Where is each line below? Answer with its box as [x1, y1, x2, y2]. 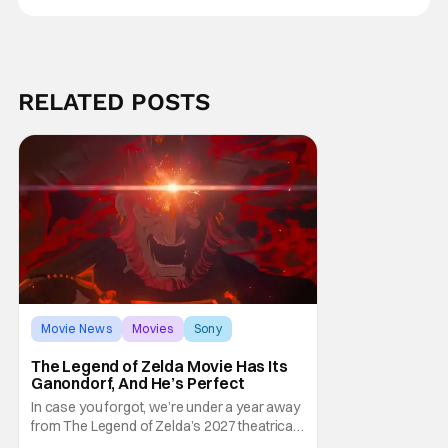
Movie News [40, 320, 112, 336]
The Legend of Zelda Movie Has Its [30, 355, 288, 376]
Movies [131, 320, 174, 336]
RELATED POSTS [17, 87, 210, 116]
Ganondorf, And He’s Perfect [30, 372, 245, 393]
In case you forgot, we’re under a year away [30, 397, 300, 416]
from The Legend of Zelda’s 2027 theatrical [30, 416, 297, 435]
